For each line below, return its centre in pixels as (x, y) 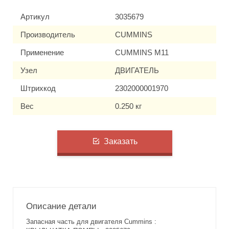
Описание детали (61, 206)
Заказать (120, 142)
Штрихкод (38, 88)
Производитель (48, 34)
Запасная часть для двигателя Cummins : (91, 221)
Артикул (35, 16)
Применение (42, 52)
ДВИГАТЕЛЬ (137, 70)
